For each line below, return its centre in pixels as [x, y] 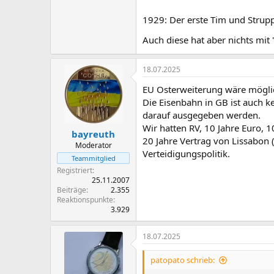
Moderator [93, 145]
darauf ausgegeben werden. [202, 115]
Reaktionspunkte [85, 200]
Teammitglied [93, 158]
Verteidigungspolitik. [186, 153]
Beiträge [72, 190]
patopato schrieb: [183, 260]
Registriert [75, 170]
